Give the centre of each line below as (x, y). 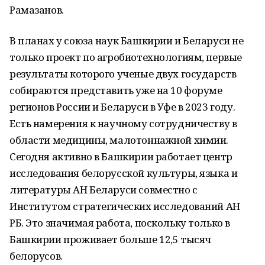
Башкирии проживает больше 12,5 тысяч (110, 239)
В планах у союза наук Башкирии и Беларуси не (127, 41)
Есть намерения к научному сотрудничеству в (123, 123)
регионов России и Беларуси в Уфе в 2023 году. (122, 107)
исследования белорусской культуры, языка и (124, 173)
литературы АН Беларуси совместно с (104, 190)
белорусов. (36, 256)
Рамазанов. (37, 10)
